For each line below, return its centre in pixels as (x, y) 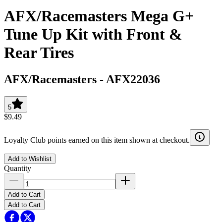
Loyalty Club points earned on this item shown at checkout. (97, 140)
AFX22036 (133, 79)
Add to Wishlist (30, 159)
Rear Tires (39, 53)
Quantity (18, 168)
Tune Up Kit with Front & (93, 34)
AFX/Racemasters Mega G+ (99, 16)
